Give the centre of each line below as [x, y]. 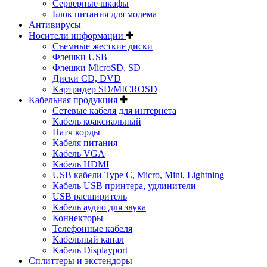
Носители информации [77, 35]
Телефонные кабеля [92, 229]
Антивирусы [55, 25]
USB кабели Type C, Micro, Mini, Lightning [138, 175]
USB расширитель [90, 196]
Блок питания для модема [105, 14]
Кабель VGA [79, 153]
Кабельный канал [88, 239]
